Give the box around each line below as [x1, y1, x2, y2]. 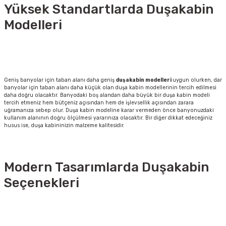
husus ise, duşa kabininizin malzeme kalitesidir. [4, 122, 125, 129]
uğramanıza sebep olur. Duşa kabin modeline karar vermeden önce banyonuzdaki [4, 107, 214, 114]
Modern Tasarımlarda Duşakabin [4, 159, 209, 176]
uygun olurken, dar [173, 77, 222, 84]
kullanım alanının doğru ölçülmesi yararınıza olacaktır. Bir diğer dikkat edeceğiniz [4, 115, 212, 122]
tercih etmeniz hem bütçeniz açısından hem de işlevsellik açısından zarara [4, 99, 194, 106]
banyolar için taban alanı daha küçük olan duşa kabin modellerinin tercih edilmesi [4, 84, 216, 91]
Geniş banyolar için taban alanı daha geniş [4, 77, 116, 84]
